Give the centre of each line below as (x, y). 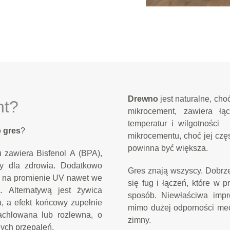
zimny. (139, 220)
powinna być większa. (168, 148)
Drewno (143, 99)
